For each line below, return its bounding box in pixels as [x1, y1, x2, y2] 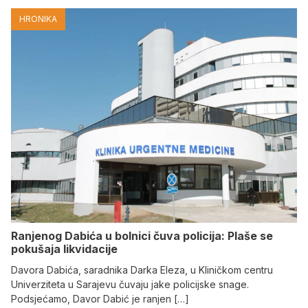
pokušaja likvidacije [11, 242, 118, 256]
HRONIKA [19, 14, 57, 25]
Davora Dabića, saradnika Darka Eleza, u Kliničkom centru [11, 264, 273, 276]
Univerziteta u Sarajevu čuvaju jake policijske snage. [11, 278, 249, 291]
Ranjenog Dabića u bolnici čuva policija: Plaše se [11, 229, 273, 243]
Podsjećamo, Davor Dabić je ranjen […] [11, 293, 189, 305]
